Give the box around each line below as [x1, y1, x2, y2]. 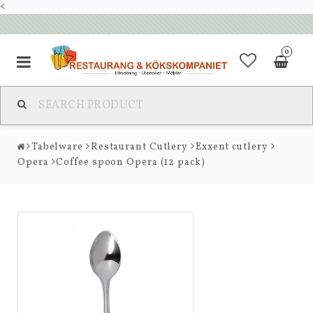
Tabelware [31, 140, 83, 154]
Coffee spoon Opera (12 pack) [56, 156, 205, 170]
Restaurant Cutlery [90, 140, 189, 154]
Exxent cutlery [195, 140, 268, 154]
